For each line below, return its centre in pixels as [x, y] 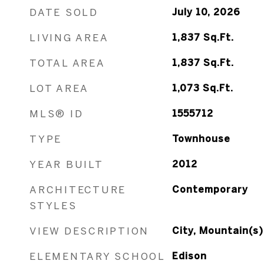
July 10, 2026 [206, 12]
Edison [189, 256]
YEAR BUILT [67, 164]
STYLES [53, 205]
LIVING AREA [69, 37]
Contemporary [210, 189]
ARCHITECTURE [78, 189]
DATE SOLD [64, 12]
